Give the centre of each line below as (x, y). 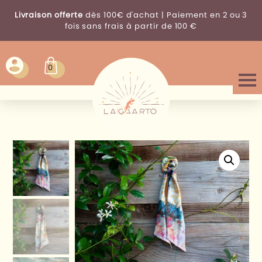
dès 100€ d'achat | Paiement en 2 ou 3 (165, 15)
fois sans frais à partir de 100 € (131, 26)
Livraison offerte (49, 15)
